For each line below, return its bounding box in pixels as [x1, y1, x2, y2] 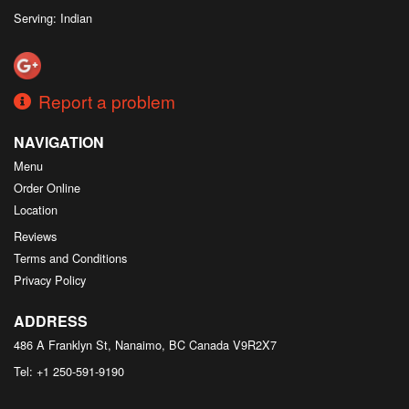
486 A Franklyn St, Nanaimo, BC [14, 335, 185, 353]
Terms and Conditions [14, 248, 127, 267]
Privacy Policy [14, 270, 86, 288]
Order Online [14, 178, 80, 196]
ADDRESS [14, 309, 88, 331]
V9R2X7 [233, 335, 277, 353]
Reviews [14, 226, 57, 245]
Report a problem [38, 88, 175, 113]
